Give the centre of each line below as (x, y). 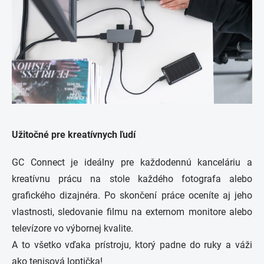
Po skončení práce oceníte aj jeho (179, 195)
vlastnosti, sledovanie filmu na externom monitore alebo (132, 212)
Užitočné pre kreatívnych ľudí (74, 135)
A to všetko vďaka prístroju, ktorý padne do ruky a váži (132, 245)
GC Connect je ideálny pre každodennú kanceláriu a (132, 162)
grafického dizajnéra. (56, 195)
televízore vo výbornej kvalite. (72, 228)
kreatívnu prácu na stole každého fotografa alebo (132, 179)
